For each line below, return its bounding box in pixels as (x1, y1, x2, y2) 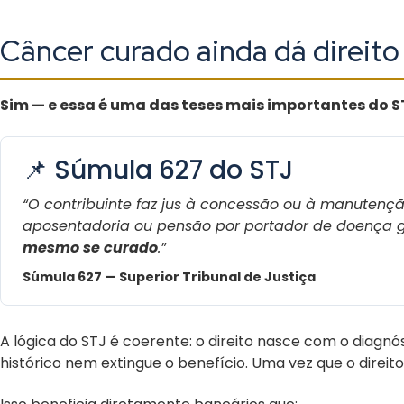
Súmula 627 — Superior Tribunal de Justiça (23, 267, 316, 286)
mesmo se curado (23, 236, 158, 258)
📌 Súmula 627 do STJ (23, 151, 293, 188)
